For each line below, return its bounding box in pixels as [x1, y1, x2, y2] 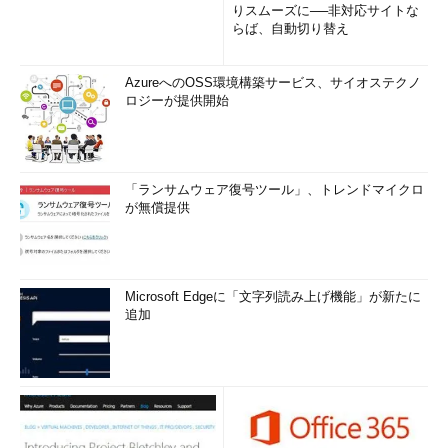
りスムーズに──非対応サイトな [232, 3, 419, 18]
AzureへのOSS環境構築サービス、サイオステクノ [125, 75, 421, 90]
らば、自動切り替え [232, 21, 349, 36]
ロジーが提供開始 [125, 93, 229, 108]
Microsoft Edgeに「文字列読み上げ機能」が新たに [125, 289, 421, 304]
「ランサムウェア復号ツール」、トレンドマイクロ [125, 182, 424, 197]
